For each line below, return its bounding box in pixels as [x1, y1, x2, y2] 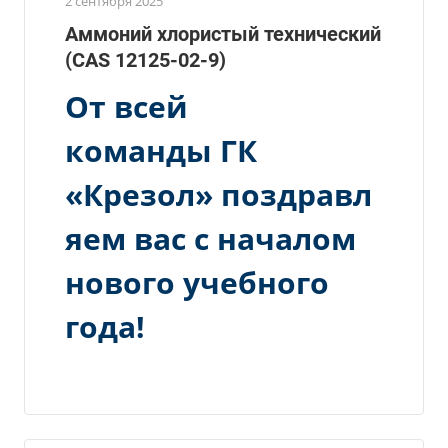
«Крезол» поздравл [65, 173, 372, 215]
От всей [65, 85, 188, 127]
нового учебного [65, 261, 329, 303]
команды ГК [65, 129, 257, 171]
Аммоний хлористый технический [65, 21, 381, 46]
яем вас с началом [65, 217, 356, 259]
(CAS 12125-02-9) [65, 47, 226, 72]
